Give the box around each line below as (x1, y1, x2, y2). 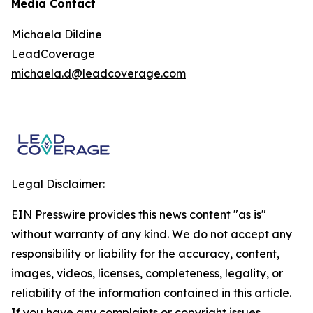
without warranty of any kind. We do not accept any (11, 227, 292, 241)
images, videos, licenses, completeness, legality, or (11, 266, 283, 280)
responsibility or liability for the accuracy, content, (11, 247, 279, 261)
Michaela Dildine (11, 27, 102, 41)
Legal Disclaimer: (11, 177, 105, 191)
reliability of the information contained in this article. (11, 286, 291, 300)
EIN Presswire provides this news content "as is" (11, 208, 266, 221)
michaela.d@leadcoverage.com (11, 66, 186, 80)
